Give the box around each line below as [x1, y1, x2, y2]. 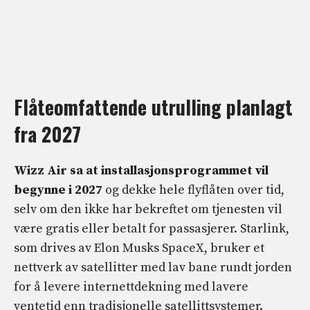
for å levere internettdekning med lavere [14, 279, 248, 295]
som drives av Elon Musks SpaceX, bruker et [14, 240, 264, 257]
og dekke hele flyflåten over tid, [102, 182, 284, 199]
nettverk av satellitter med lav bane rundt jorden [14, 259, 292, 276]
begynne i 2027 [14, 182, 102, 199]
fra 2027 [14, 120, 81, 149]
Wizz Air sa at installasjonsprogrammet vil [14, 163, 268, 179]
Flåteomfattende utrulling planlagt [14, 93, 293, 122]
